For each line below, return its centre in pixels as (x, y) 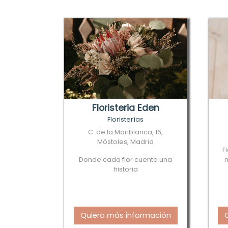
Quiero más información (125, 215)
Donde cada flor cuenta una (126, 160)
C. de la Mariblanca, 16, (126, 132)
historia (125, 169)
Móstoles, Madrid (126, 142)
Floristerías (126, 119)
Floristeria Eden (125, 108)
